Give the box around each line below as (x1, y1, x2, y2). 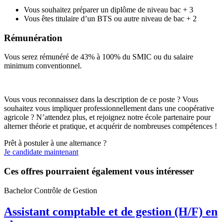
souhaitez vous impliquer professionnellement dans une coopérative (4, 104, 214, 113)
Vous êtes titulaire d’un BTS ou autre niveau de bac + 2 (24, 14, 197, 23)
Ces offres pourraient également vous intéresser (4, 166, 194, 177)
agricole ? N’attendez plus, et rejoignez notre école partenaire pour (4, 113, 211, 122)
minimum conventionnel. (4, 61, 82, 70)
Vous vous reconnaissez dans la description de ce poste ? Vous (4, 95, 198, 104)
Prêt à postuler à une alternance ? (4, 139, 107, 148)
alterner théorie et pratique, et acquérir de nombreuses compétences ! (4, 122, 217, 131)
